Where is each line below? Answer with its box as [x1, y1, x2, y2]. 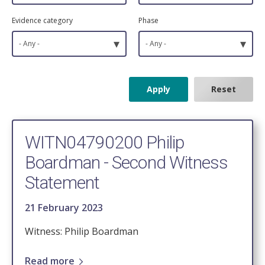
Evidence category [12, 15, 73, 26]
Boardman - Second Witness [25, 152, 228, 173]
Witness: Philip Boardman [25, 225, 138, 238]
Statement [25, 172, 99, 193]
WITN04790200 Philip [25, 132, 184, 153]
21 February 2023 [25, 201, 103, 215]
